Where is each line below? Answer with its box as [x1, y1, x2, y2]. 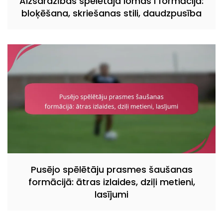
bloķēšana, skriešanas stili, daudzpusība [21, 6, 202, 19]
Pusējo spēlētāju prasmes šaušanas [30, 163, 193, 176]
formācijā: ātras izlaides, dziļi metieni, [28, 175, 195, 188]
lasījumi [95, 188, 128, 201]
